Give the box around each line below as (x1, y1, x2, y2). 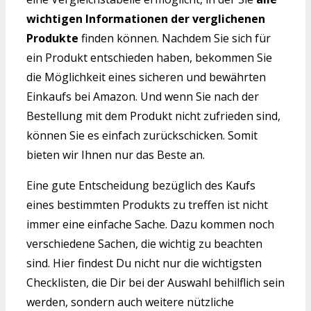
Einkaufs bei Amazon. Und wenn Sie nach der (26, 89, 259, 105)
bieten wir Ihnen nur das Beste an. (26, 147, 205, 163)
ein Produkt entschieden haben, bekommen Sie (26, 50, 272, 66)
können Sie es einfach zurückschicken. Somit (26, 128, 258, 144)
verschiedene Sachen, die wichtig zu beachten (26, 236, 262, 252)
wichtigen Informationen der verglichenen (26, 11, 265, 27)
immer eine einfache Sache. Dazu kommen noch (26, 217, 274, 233)
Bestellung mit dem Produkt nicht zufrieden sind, (26, 108, 280, 124)
